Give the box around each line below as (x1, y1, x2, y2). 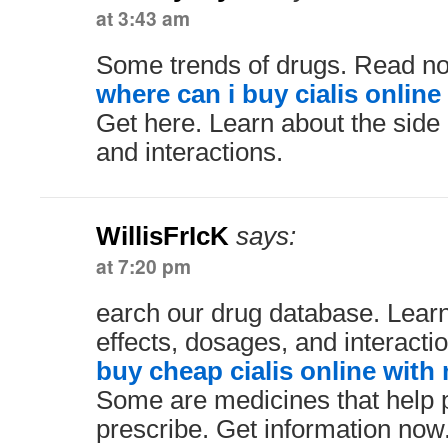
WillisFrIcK (96, 222, 229, 250)
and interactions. (96, 138, 283, 166)
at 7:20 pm (96, 252, 191, 280)
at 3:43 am (96, 4, 190, 32)
